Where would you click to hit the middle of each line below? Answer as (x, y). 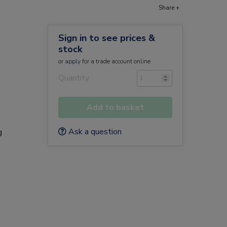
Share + (169, 8)
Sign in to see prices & (106, 38)
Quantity (73, 78)
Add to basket (115, 107)
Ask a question (94, 132)
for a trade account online (115, 61)
